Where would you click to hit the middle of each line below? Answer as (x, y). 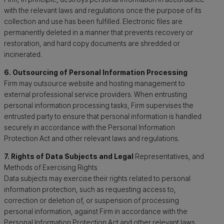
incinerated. (23, 54)
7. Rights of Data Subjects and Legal (69, 156)
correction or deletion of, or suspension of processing (91, 200)
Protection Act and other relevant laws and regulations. (92, 138)
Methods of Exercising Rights (51, 167)
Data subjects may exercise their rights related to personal (97, 178)
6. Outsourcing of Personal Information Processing (96, 72)
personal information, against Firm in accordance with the (96, 211)
